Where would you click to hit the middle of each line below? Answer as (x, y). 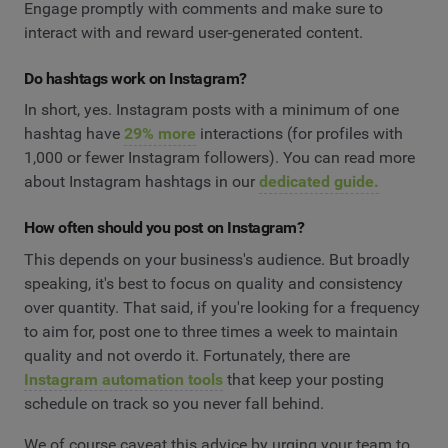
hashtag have (74, 134)
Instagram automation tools (123, 379)
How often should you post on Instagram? (164, 228)
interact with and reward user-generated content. (193, 32)
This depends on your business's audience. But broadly (217, 259)
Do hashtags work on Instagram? (135, 78)
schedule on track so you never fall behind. (174, 403)
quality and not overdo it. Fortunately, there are (187, 355)
